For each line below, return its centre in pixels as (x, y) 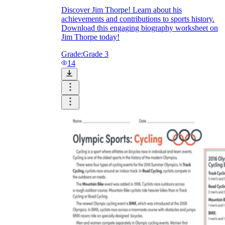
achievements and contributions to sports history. (138, 19)
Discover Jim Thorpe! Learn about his (122, 10)
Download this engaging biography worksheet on (140, 28)
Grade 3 (96, 54)
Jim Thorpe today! (90, 37)
